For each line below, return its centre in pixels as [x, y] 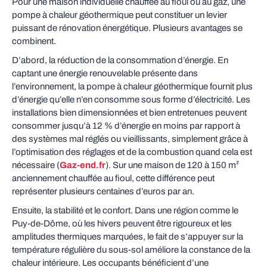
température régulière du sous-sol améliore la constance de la [131, 250]
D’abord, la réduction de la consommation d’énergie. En [120, 60]
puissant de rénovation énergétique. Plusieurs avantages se [127, 28]
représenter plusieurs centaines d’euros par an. [103, 191]
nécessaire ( [36, 165]
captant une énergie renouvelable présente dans [105, 73]
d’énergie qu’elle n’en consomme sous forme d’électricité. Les [131, 100]
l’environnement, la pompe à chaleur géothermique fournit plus [132, 86]
